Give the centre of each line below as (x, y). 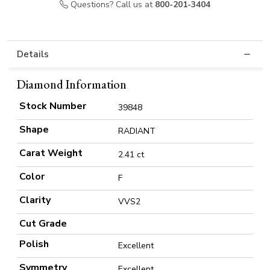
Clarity (35, 200)
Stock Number (53, 106)
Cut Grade (43, 224)
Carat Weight (51, 153)
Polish (34, 244)
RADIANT (137, 131)
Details (33, 55)
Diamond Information (72, 85)
